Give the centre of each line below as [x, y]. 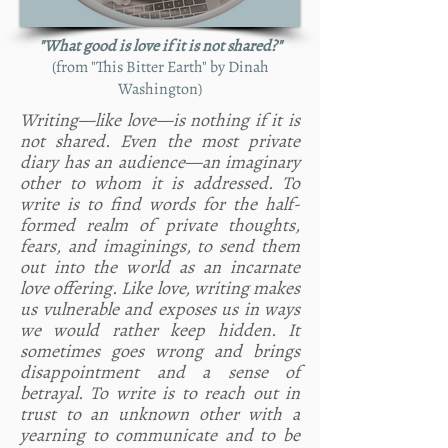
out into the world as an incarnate [160, 267]
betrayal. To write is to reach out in [160, 393]
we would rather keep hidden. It [160, 330]
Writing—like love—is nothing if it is [160, 120]
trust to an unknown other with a [160, 414]
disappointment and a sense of [160, 372]
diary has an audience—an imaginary [160, 162]
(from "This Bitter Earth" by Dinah [160, 67]
